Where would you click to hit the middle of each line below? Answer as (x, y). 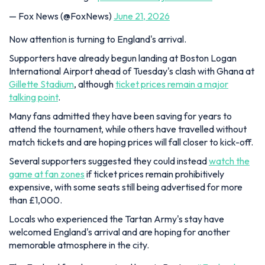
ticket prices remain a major (172, 84)
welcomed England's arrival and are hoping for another (119, 232)
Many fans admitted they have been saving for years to (120, 116)
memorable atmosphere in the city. (79, 245)
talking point (33, 97)
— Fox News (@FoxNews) (61, 16)
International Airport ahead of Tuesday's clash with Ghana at (132, 71)
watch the (229, 161)
